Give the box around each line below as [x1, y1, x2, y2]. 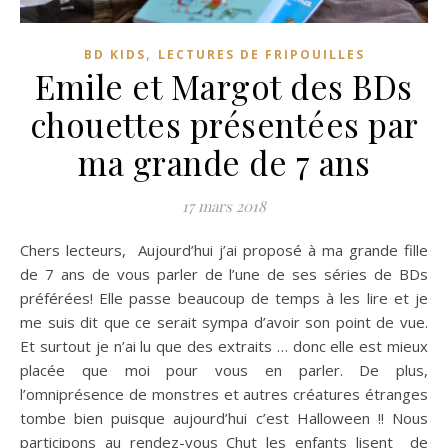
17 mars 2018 [182, 195, 266, 216]
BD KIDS [83, 45, 146, 63]
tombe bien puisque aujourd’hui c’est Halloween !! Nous [20, 407, 428, 428]
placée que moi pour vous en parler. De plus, [20, 359, 428, 380]
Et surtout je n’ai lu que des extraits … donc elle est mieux [20, 335, 428, 356]
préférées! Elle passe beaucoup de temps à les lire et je [20, 287, 428, 308]
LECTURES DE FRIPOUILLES [157, 45, 365, 63]
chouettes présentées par [29, 101, 419, 146]
